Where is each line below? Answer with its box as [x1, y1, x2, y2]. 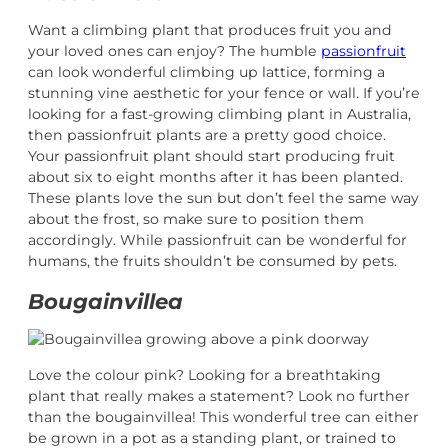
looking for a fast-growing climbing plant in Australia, [28, 105, 411, 124]
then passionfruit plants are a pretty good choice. [28, 126, 386, 145]
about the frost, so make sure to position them [28, 210, 364, 229]
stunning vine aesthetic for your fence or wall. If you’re [28, 84, 420, 103]
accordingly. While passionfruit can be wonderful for [28, 231, 407, 250]
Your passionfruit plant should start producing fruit [28, 147, 395, 166]
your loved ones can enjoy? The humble [28, 42, 321, 61]
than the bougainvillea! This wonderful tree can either [28, 407, 419, 426]
